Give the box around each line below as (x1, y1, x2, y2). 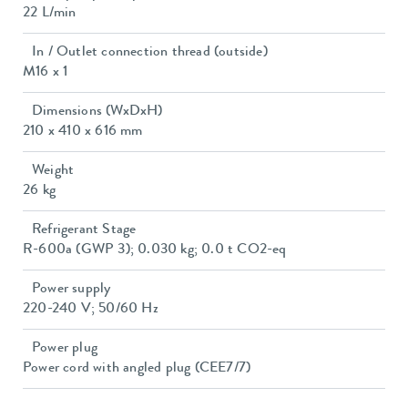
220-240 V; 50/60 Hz (23, 302, 158, 318)
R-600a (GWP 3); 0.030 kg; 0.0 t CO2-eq (23, 243, 287, 259)
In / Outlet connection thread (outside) (32, 46, 268, 61)
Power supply (32, 282, 111, 298)
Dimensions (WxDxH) (32, 105, 163, 120)
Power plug (32, 342, 97, 357)
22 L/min (23, 6, 76, 22)
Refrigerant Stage (32, 223, 137, 239)
